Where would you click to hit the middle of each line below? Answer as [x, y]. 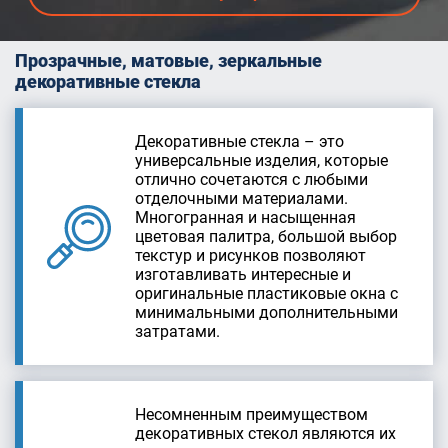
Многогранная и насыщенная [245, 217]
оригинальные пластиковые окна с [266, 293]
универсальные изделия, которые [261, 160]
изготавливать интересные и [243, 274]
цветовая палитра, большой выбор [266, 236]
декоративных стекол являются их [265, 433]
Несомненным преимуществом [251, 414]
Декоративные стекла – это [239, 141]
